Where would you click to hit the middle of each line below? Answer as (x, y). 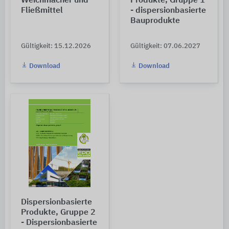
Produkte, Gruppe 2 (58, 212)
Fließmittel (42, 11)
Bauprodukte (155, 21)
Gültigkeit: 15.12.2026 (56, 46)
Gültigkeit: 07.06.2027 (165, 46)
